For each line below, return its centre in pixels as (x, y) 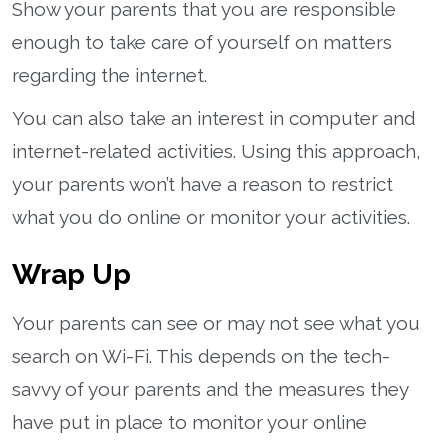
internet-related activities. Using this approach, (216, 150)
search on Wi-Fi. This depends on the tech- (201, 355)
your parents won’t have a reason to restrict (202, 183)
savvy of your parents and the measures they (210, 388)
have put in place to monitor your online (189, 421)
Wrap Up (71, 274)
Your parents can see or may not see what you (216, 322)
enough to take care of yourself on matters (202, 41)
